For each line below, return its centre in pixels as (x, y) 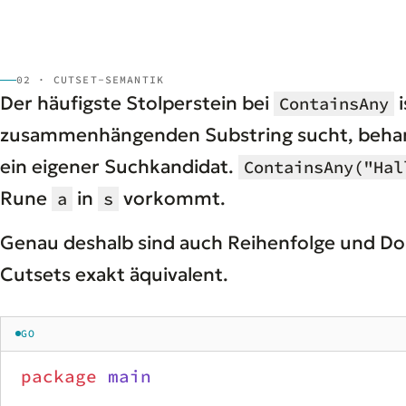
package (59, 376)
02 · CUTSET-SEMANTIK (91, 79)
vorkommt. (172, 198)
